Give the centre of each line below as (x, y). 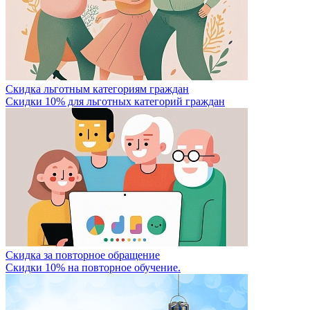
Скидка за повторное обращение (83, 255)
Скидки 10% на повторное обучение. (93, 267)
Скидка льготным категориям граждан (97, 89)
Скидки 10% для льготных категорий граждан (115, 101)
